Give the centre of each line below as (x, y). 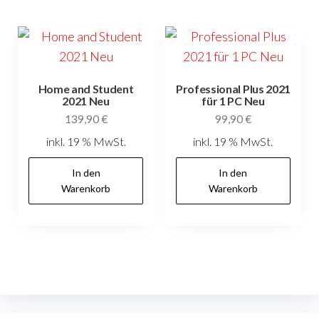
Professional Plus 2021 (233, 88)
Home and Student (86, 88)
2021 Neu (86, 100)
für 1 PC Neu (233, 100)
